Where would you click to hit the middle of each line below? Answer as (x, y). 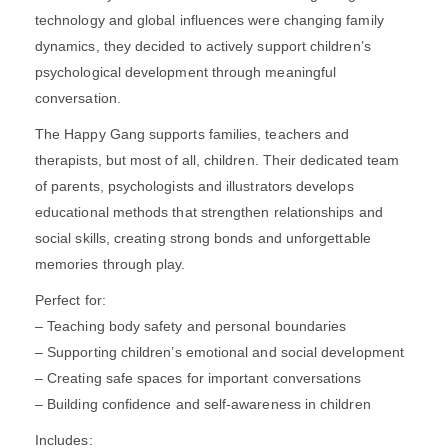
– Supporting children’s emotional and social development (219, 351)
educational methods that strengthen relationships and (209, 211)
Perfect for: (70, 299)
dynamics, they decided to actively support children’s (203, 45)
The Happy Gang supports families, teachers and (192, 133)
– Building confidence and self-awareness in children (203, 403)
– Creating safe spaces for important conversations (198, 377)
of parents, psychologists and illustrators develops (194, 185)
